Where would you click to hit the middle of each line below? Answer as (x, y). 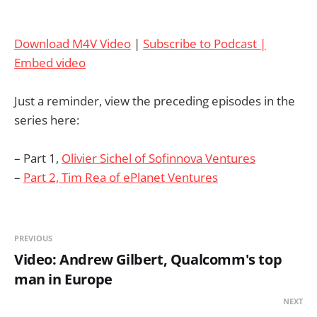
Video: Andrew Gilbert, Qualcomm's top (148, 259)
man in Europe (63, 279)
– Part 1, (38, 158)
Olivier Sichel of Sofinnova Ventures (158, 158)
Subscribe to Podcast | (204, 43)
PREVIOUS (33, 238)
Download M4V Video (73, 43)
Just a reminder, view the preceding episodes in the (155, 100)
